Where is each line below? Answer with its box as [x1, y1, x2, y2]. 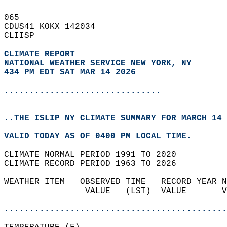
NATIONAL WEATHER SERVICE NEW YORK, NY [4, 59, 192, 68]
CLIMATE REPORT [4, 50, 80, 59]
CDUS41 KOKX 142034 [4, 22, 105, 31]
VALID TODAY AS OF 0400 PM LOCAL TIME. [4, 132, 202, 141]
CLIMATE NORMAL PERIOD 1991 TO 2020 [4, 150, 186, 159]
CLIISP [4, 31, 45, 41]
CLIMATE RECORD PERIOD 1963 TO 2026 [4, 159, 186, 168]
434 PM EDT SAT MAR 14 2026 [4, 68, 136, 77]
